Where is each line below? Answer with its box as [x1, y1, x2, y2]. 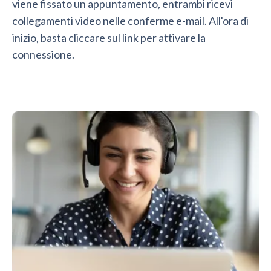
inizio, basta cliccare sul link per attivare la [12, 31, 206, 45]
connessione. [12, 48, 74, 62]
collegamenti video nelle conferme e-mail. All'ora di [12, 14, 249, 28]
